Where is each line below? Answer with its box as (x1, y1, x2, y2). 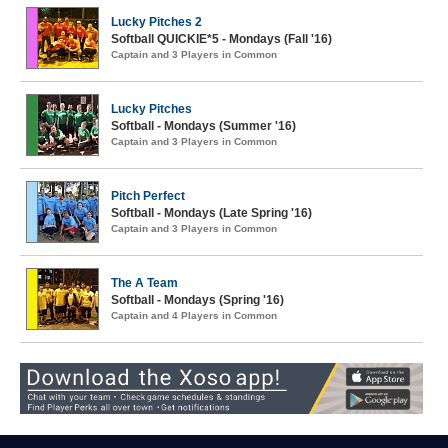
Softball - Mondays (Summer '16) (111, 119, 296, 133)
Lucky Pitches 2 (111, 15, 202, 29)
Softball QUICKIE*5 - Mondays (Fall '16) (111, 32, 332, 46)
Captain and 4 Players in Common (111, 310, 277, 321)
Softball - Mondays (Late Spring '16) (111, 206, 312, 220)
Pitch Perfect (111, 189, 185, 203)
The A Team (111, 276, 178, 290)
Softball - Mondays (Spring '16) (111, 293, 284, 307)
